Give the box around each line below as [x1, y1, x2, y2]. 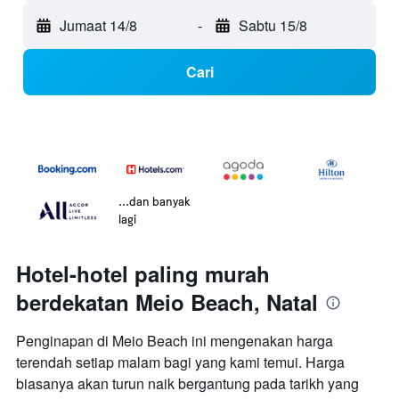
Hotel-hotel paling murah [16, 258, 270, 289]
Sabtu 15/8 [238, 15, 307, 37]
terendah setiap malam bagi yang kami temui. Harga [16, 352, 345, 373]
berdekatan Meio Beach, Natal [16, 287, 318, 318]
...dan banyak [118, 193, 191, 209]
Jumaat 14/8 [60, 15, 137, 37]
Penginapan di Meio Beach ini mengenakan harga [16, 330, 333, 352]
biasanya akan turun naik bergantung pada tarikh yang [16, 373, 359, 395]
